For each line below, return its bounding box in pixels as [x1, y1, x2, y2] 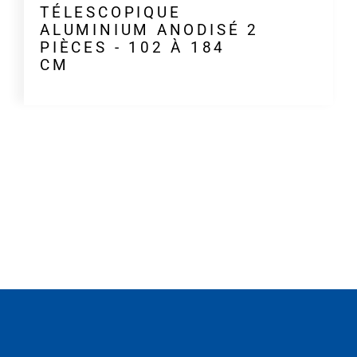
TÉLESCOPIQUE [39, 3, 182, 22]
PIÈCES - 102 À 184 [39, 38, 226, 57]
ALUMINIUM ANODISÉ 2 [39, 21, 259, 39]
